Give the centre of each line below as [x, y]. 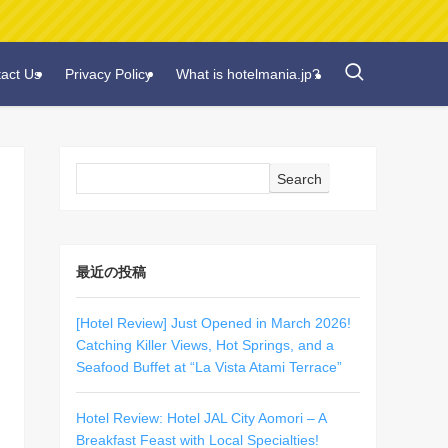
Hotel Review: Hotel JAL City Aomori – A [201, 418]
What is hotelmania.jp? [248, 74]
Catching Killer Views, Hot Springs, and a [205, 345]
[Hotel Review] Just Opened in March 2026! [213, 323]
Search [299, 178]
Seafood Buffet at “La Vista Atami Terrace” [209, 367]
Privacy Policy [108, 74]
